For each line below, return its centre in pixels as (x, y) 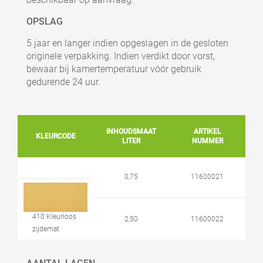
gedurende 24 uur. (63, 82)
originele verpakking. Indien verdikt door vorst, (121, 56)
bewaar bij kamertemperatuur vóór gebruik (114, 69)
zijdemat (46, 229)
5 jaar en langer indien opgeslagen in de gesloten (127, 43)
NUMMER (207, 141)
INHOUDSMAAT (131, 131)
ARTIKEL (207, 131)
